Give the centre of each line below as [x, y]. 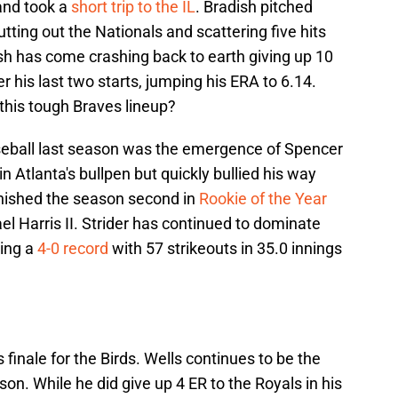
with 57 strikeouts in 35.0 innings [225, 249]
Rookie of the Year [263, 199]
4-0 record [73, 249]
